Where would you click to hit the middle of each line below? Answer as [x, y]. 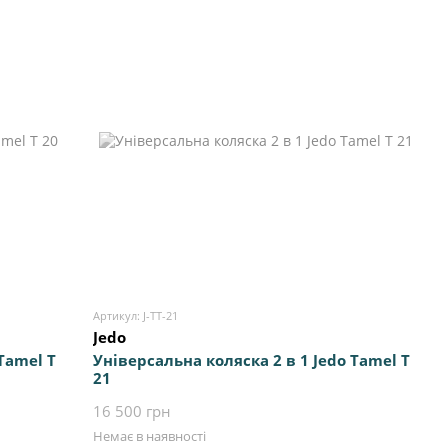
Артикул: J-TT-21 [136, 316]
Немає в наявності [150, 436]
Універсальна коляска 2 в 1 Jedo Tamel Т [252, 360]
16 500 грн [132, 411]
